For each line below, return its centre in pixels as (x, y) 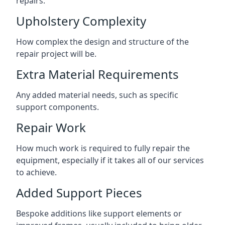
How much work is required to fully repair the (103, 148)
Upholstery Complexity (81, 21)
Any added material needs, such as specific (97, 95)
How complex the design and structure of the (102, 42)
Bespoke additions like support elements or (99, 213)
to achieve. (36, 172)
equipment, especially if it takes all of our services (110, 160)
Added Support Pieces (79, 193)
